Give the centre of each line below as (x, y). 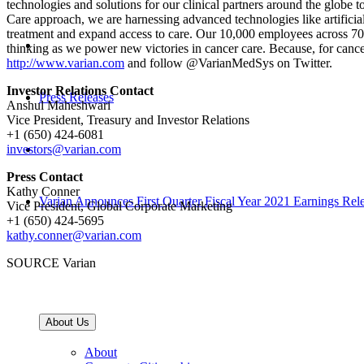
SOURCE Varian (51, 262)
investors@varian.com (64, 149)
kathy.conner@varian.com (74, 235)
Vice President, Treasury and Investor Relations (128, 119)
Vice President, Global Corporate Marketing (119, 206)
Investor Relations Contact (80, 90)
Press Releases (76, 97)
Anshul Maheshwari (58, 105)
